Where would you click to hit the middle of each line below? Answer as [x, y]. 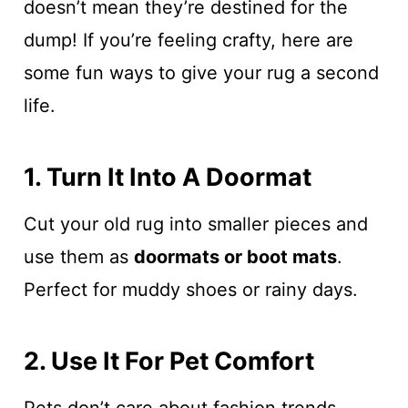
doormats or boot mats [235, 257]
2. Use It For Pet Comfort [168, 361]
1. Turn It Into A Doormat [167, 177]
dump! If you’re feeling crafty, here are [188, 40]
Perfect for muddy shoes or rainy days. [190, 290]
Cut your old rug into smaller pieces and [195, 224]
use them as [78, 257]
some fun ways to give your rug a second [201, 73]
